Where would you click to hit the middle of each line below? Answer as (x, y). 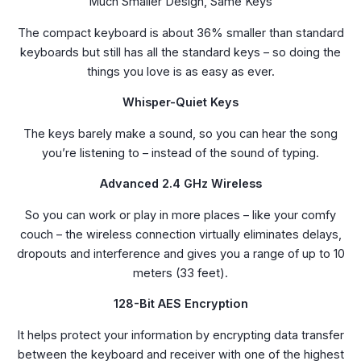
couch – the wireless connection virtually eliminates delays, (180, 234)
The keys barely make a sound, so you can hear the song (180, 133)
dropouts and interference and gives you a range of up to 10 (180, 253)
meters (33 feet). (180, 272)
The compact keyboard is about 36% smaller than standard (180, 32)
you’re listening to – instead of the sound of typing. (180, 152)
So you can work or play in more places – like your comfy (180, 214)
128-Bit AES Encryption (180, 304)
